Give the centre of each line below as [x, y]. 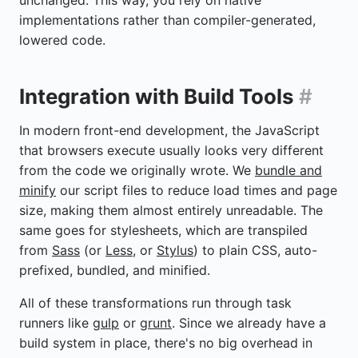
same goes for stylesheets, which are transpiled [163, 231]
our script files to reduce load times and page [197, 191]
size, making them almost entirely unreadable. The [171, 211]
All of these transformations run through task [155, 303]
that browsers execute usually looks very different [171, 151]
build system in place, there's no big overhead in [166, 343]
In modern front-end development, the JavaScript [169, 131]
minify [38, 191]
